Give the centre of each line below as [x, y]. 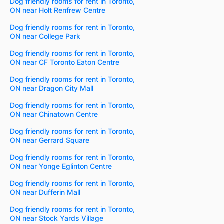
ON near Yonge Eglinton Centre [61, 166]
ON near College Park [45, 36]
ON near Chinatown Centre [54, 114]
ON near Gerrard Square [50, 140]
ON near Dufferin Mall [45, 192]
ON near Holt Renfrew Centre [58, 10]
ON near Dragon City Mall [52, 88]
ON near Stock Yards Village [57, 218]
